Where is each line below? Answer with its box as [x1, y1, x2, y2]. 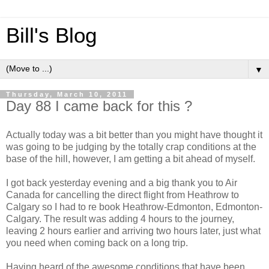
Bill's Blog [6, 24, 97, 47]
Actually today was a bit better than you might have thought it [6, 129, 262, 140]
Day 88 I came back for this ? [6, 98, 192, 114]
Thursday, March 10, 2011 [6, 91, 128, 98]
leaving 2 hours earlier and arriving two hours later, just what [6, 225, 261, 236]
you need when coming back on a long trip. [6, 237, 188, 248]
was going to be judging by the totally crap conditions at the [6, 141, 256, 152]
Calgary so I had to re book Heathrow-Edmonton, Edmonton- [6, 201, 262, 212]
